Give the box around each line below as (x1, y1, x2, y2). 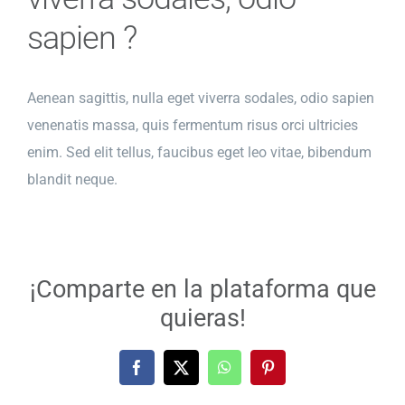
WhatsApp (223, 365, 291, 381)
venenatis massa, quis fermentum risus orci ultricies (27, 117, 358, 134)
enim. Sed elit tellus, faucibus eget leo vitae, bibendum (27, 144, 372, 161)
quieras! (159, 304, 246, 333)
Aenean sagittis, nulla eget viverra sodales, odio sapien (27, 89, 374, 107)
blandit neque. (27, 171, 118, 188)
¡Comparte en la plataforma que (29, 275, 376, 304)
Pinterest (267, 365, 323, 381)
